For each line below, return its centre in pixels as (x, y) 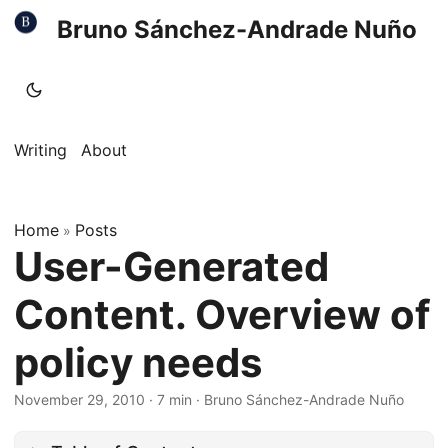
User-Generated (171, 266)
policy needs (138, 362)
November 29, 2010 (79, 399)
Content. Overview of (222, 314)
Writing (40, 150)
